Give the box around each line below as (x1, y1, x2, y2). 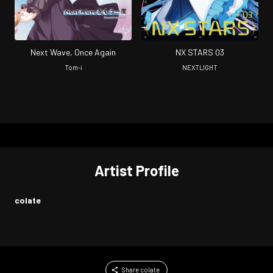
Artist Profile (94, 161, 179, 179)
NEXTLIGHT (182, 63, 218, 71)
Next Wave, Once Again (30, 46, 116, 57)
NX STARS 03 (175, 46, 224, 57)
